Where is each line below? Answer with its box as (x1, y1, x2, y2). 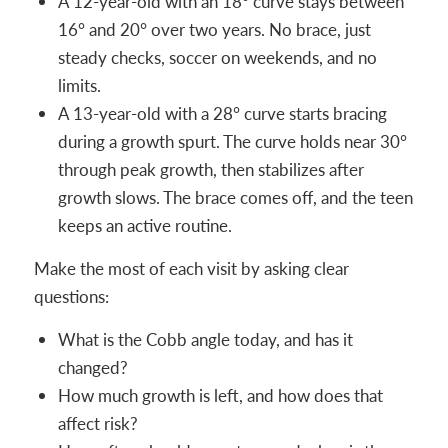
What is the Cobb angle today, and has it (57, 328, 353, 351)
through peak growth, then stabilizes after (57, 158, 364, 181)
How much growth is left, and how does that (57, 384, 383, 407)
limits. (57, 74, 101, 97)
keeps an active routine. (57, 214, 232, 237)
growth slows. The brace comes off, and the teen (57, 186, 413, 209)
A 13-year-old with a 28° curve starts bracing (57, 102, 387, 125)
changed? (57, 356, 128, 379)
